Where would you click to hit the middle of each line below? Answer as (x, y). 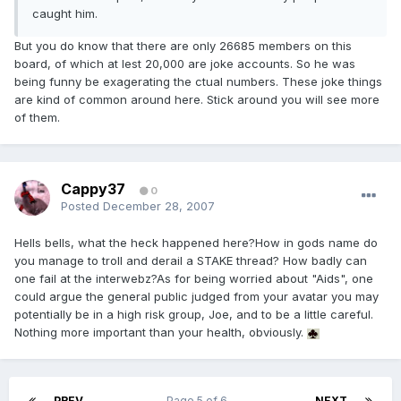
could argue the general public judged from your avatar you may (196, 297)
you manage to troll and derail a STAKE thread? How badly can (191, 261)
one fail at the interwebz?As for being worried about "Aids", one (194, 279)
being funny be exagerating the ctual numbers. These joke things (198, 82)
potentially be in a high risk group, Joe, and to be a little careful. (194, 315)
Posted (82, 206)
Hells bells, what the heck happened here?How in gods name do (196, 243)
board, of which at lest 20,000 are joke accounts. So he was (185, 64)
